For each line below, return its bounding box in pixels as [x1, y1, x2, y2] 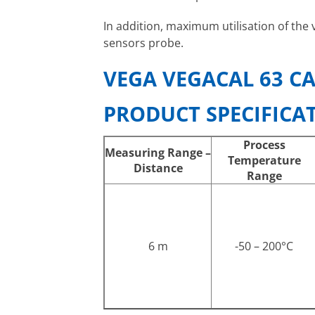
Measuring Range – [105, 144, 211, 160]
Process [243, 136, 285, 153]
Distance [133, 160, 183, 176]
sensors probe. [103, 34, 184, 51]
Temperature [227, 152, 301, 168]
